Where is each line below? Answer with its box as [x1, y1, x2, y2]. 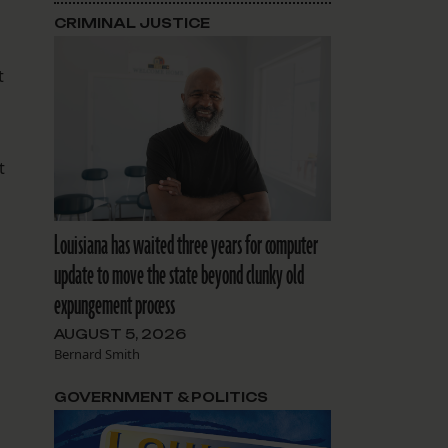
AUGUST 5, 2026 [53, 326, 186, 342]
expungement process [53, 288, 175, 324]
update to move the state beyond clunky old [53, 258, 304, 294]
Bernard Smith [53, 345, 140, 363]
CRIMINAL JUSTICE [53, 15, 210, 32]
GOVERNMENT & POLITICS [53, 389, 268, 405]
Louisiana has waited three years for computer [53, 228, 318, 264]
